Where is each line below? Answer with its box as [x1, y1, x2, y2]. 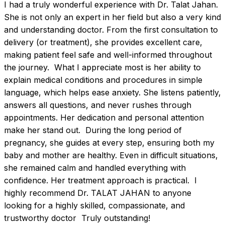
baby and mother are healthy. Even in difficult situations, [4, 150, 218, 161]
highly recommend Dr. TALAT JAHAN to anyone [4, 188, 191, 198]
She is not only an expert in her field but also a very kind [4, 12, 221, 23]
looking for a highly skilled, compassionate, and [4, 200, 185, 211]
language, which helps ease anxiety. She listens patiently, [4, 87, 221, 98]
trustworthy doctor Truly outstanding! [4, 213, 150, 223]
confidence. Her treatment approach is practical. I [4, 175, 197, 186]
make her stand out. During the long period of [4, 125, 182, 136]
